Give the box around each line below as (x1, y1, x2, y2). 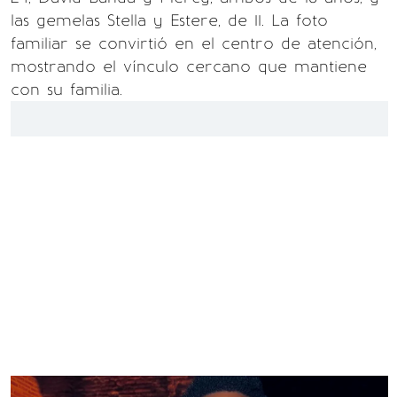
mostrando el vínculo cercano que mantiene (11, 57, 367, 76)
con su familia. (11, 80, 122, 99)
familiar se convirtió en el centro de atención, (11, 34, 377, 53)
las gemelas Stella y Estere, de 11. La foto (11, 11, 328, 30)
